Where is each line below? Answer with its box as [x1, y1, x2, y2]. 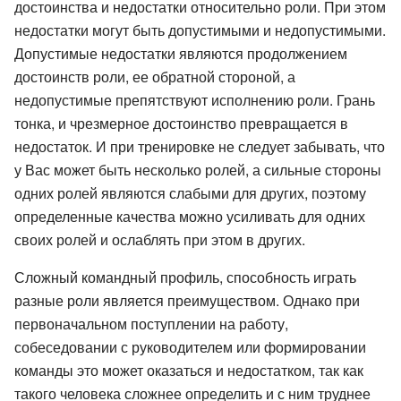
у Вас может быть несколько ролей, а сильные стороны [14, 158, 381, 180]
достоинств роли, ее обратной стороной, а [14, 65, 295, 87]
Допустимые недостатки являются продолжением [14, 42, 347, 64]
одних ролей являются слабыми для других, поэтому [14, 182, 366, 203]
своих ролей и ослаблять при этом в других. [14, 228, 305, 250]
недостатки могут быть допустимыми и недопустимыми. [14, 19, 386, 40]
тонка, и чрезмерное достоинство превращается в [14, 112, 348, 133]
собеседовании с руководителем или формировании [14, 336, 366, 357]
